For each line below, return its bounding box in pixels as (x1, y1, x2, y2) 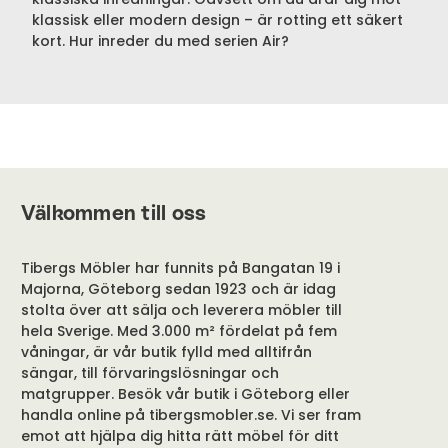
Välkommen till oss (20, 201, 207, 226)
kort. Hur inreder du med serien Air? (32, 31, 293, 52)
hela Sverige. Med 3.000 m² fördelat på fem (20, 321, 337, 342)
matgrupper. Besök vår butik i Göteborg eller (20, 384, 350, 405)
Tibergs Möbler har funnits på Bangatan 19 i (20, 258, 340, 279)
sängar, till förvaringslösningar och (20, 363, 279, 384)
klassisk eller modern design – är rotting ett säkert (32, 10, 403, 31)
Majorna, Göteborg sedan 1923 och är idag (20, 279, 336, 300)
